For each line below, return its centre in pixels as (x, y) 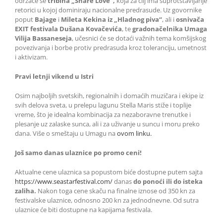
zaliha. (26, 191)
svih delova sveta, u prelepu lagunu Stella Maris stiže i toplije (103, 105)
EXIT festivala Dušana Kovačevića (68, 29)
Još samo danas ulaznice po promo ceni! (78, 153)
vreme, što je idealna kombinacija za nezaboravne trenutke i (103, 115)
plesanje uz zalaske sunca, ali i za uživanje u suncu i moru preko (107, 124)
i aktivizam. (31, 57)
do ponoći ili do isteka (168, 182)
